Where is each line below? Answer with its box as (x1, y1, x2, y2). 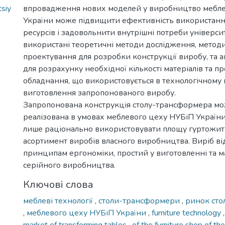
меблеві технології (23, 195, 95, 206)
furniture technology (152, 207, 223, 218)
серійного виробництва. (23, 160, 116, 171)
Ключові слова (23, 178, 93, 191)
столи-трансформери (98, 195, 182, 206)
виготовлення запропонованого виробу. (23, 87, 176, 98)
